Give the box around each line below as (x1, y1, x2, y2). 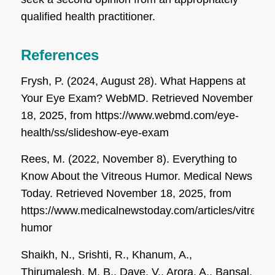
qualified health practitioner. (20, 10, 155, 23)
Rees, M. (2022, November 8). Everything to (20, 153, 237, 166)
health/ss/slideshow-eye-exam (20, 126, 169, 139)
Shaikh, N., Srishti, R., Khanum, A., (20, 248, 192, 261)
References (20, 46, 99, 63)
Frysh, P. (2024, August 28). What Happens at (20, 75, 246, 88)
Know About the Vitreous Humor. (20, 170, 184, 183)
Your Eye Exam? (20, 92, 106, 105)
